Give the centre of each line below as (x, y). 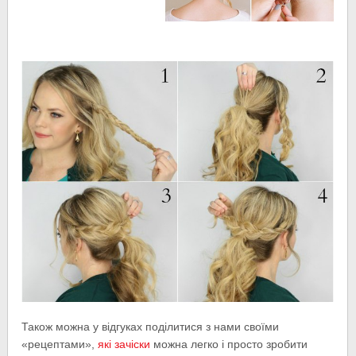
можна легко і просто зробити (229, 344)
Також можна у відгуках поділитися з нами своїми (151, 327)
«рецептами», (60, 344)
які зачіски (124, 344)
